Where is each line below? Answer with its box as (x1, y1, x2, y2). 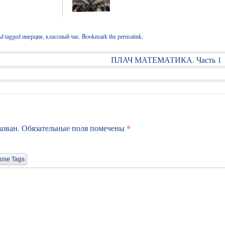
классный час (46, 32, 79, 40)
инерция (22, 32, 43, 40)
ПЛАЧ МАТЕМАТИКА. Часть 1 (110, 54, 223, 65)
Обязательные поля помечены (22, 122, 127, 133)
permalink (118, 32, 142, 40)
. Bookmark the (79, 32, 118, 40)
